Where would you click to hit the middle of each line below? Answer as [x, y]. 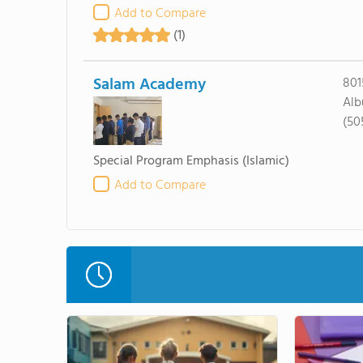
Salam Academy [149, 85]
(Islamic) [265, 161]
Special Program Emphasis [166, 161]
